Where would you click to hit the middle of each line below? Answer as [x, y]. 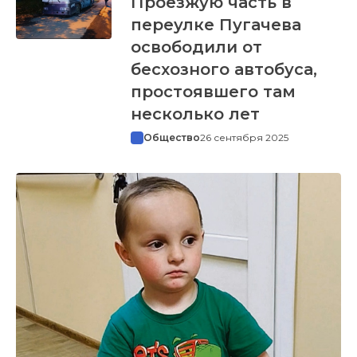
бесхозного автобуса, [224, 69]
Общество [171, 137]
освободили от [196, 47]
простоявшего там [213, 91]
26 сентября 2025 [244, 137]
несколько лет [195, 114]
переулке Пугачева [216, 24]
